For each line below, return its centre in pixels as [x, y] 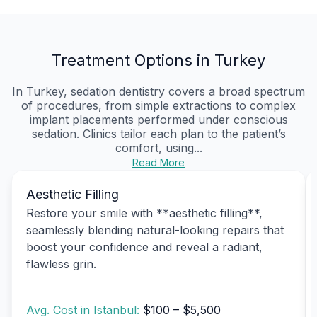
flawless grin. [61, 264]
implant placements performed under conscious [158, 119]
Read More [158, 162]
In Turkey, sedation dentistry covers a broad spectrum [158, 91]
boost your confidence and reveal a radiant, [144, 247]
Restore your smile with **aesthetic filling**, [144, 213]
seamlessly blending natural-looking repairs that [155, 230]
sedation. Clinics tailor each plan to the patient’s [158, 133]
